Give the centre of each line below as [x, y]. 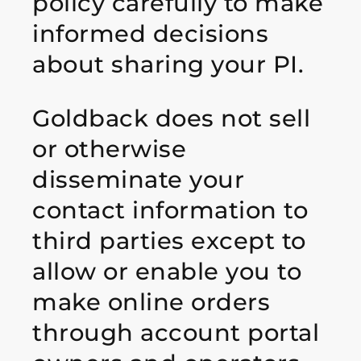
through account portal [176, 332]
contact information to [170, 210]
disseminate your [138, 179]
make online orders [151, 301]
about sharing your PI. [168, 64]
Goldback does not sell [171, 118]
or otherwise [109, 148]
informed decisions [150, 34]
